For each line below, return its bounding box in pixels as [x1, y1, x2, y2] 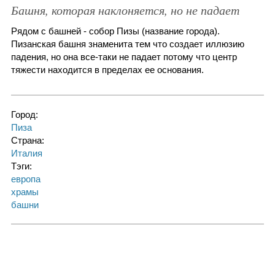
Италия [10, 147, 42, 158]
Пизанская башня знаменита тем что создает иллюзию [10, 38, 244, 49]
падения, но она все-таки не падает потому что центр [10, 51, 237, 62]
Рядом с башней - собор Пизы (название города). [10, 25, 220, 36]
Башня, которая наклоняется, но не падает [10, 1, 239, 18]
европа [10, 173, 41, 184]
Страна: [10, 134, 47, 145]
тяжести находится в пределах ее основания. [10, 64, 204, 75]
